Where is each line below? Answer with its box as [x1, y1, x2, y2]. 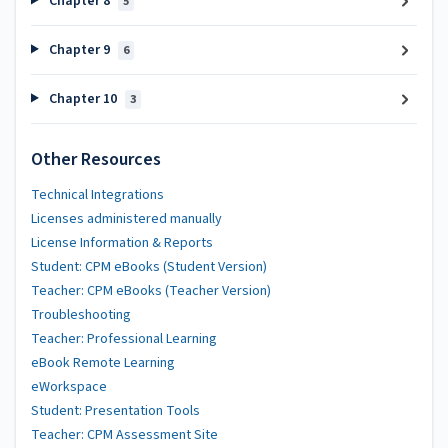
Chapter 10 [45, 88, 120, 109]
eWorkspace [31, 377, 107, 397]
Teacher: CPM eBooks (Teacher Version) [31, 281, 271, 301]
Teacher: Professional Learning [31, 329, 217, 349]
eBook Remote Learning [31, 353, 175, 373]
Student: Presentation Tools [31, 401, 200, 421]
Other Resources [31, 147, 161, 172]
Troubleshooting [31, 305, 131, 325]
